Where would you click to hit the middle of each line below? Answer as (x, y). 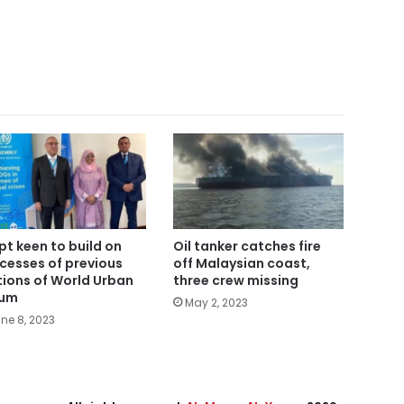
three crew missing (235, 281)
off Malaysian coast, (241, 264)
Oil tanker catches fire (247, 247)
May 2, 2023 (216, 303)
